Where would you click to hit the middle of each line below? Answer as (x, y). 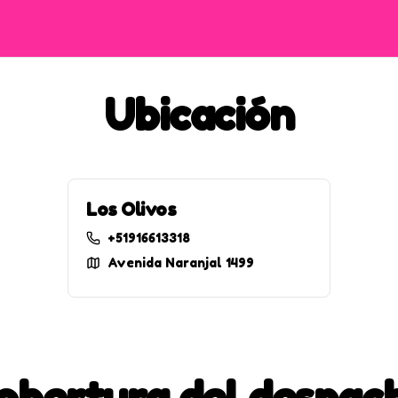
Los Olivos (131, 210)
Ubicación (199, 115)
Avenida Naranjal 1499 (181, 263)
